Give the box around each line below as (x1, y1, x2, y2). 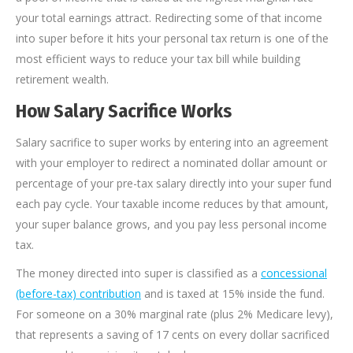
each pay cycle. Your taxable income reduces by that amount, (16, 196, 329, 212)
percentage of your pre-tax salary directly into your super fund (16, 176, 332, 191)
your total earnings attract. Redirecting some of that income (16, 10, 322, 26)
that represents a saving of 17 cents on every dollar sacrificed (16, 327, 329, 343)
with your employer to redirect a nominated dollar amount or (16, 155, 327, 171)
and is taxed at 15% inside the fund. (141, 286, 325, 302)
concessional (261, 266, 327, 281)
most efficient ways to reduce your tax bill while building (16, 51, 300, 67)
